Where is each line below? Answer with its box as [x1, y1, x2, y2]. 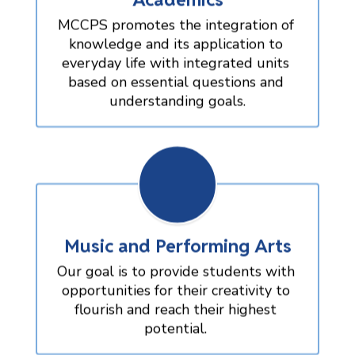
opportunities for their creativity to [61, 280, 290, 300]
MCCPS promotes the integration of [57, 14, 294, 34]
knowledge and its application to [68, 33, 283, 53]
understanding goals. [109, 90, 246, 110]
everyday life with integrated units [62, 52, 289, 72]
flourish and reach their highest [74, 299, 277, 319]
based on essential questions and [67, 71, 284, 91]
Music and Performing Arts [63, 233, 292, 258]
